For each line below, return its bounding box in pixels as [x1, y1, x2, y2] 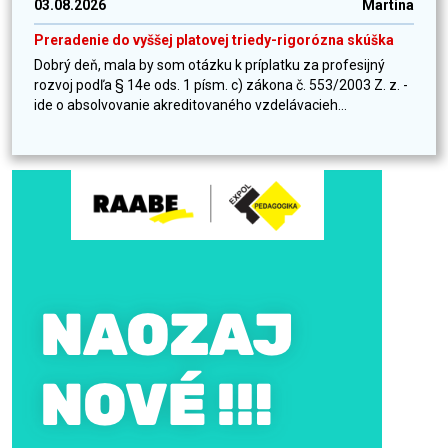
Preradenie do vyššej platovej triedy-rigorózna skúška [34, 32, 394, 49]
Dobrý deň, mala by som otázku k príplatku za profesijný [34, 57, 385, 74]
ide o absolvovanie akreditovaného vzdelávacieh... [34, 97, 347, 114]
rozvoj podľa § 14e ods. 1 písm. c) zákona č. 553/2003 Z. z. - [34, 77, 408, 94]
